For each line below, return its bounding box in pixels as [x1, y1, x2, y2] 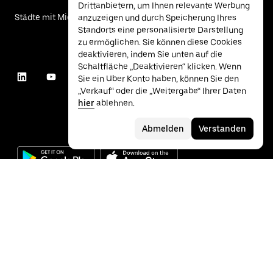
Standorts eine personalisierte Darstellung [78, 25, 243, 35]
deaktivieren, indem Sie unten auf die [78, 49, 222, 59]
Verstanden [199, 124, 246, 133]
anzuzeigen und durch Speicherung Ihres [78, 13, 236, 23]
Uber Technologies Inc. [41, 207, 118, 216]
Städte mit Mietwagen [15, 12, 101, 22]
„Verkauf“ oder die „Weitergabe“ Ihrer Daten [78, 86, 246, 96]
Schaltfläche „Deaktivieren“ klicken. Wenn [78, 62, 241, 71]
